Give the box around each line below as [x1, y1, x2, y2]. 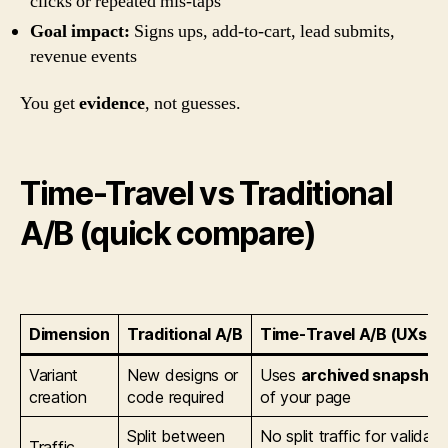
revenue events [30, 44, 137, 68]
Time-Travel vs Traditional [20, 173, 393, 213]
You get [20, 92, 79, 116]
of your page [260, 386, 351, 407]
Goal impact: [30, 19, 130, 43]
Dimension [29, 323, 110, 344]
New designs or [127, 364, 239, 385]
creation [29, 386, 87, 407]
